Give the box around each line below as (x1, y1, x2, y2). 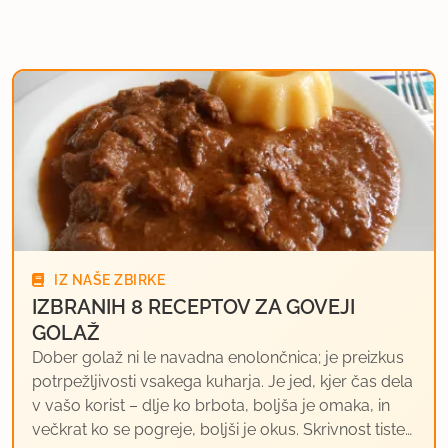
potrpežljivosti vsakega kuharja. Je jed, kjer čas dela (32, 371, 413, 391)
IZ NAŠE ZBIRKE (50, 271, 165, 288)
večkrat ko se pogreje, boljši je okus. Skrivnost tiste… (32, 419, 412, 439)
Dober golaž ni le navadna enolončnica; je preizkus (32, 347, 404, 367)
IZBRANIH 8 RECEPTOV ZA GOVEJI (32, 294, 355, 319)
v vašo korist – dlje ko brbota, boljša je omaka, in (32, 395, 390, 415)
